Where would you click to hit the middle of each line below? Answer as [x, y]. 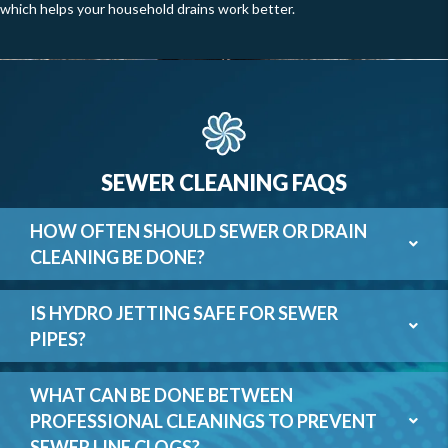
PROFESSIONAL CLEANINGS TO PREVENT [203, 421]
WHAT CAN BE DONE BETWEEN [161, 395]
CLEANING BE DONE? [117, 257]
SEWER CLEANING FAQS [224, 182]
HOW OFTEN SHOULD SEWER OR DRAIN [198, 231]
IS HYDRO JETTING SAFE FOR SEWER [184, 313]
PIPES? [58, 339]
